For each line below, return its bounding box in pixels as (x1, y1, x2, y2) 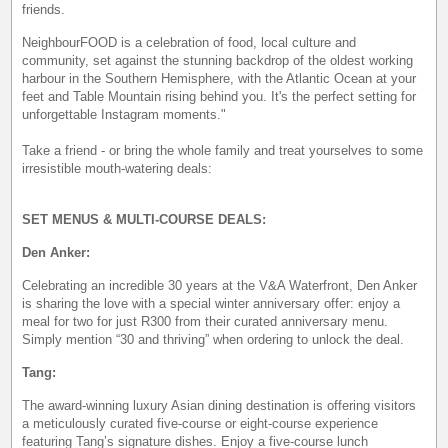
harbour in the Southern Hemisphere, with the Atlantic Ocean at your (22, 70, 417, 86)
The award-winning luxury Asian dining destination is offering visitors (22, 397, 417, 413)
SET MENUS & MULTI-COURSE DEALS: (22, 211, 267, 227)
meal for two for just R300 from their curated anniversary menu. (22, 313, 389, 329)
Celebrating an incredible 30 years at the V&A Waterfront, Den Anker (22, 277, 418, 293)
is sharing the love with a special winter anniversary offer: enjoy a (22, 295, 401, 311)
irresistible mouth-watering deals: (22, 160, 213, 176)
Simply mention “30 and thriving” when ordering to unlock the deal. (22, 331, 405, 347)
